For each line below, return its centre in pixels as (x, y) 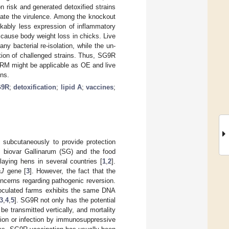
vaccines (100, 87)
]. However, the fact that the (73, 171)
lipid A (71, 87)
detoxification (35, 87)
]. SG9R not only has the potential (65, 200)
